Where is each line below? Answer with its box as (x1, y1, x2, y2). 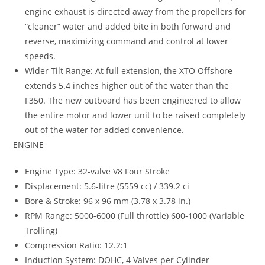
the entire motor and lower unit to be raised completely (25, 109, 246, 121)
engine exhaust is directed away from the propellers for (25, 6, 247, 18)
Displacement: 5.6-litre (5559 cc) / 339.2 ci (25, 180, 190, 192)
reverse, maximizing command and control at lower (25, 35, 229, 47)
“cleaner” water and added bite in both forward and (25, 21, 231, 33)
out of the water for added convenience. (25, 124, 185, 136)
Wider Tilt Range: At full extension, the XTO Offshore (25, 65, 233, 77)
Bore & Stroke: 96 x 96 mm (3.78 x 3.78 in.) (25, 195, 191, 207)
